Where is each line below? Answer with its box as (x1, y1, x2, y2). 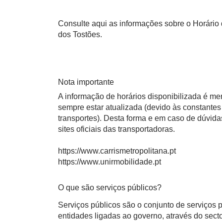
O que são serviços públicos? (58, 183, 162, 192)
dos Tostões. (58, 30, 102, 39)
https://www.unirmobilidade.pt (58, 158, 161, 166)
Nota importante (58, 78, 114, 86)
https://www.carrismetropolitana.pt (58, 147, 176, 155)
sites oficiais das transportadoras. (58, 125, 175, 133)
